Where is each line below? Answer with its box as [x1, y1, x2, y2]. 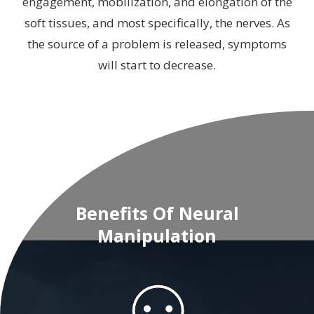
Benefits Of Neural [75, 201, 239, 225]
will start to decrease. [98, 57, 216, 73]
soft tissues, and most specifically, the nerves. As [24, 15, 290, 31]
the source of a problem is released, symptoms [27, 36, 287, 52]
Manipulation [97, 224, 217, 247]
